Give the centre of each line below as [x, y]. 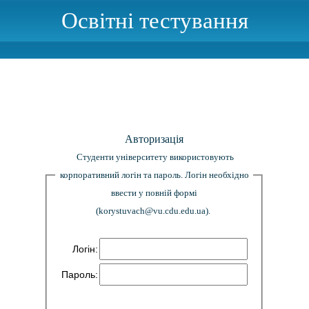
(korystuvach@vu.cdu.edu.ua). [153, 211]
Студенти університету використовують [156, 157]
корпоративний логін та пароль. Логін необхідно [154, 175]
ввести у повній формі [154, 193]
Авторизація [154, 139]
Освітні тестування [154, 21]
